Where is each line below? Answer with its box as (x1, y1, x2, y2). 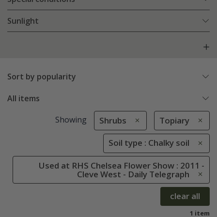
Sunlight (7, 15, 39, 27)
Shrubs (99, 115, 126, 126)
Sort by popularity (7, 71, 76, 82)
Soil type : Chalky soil (108, 137, 189, 149)
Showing (55, 114, 87, 125)
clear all (170, 190, 200, 202)
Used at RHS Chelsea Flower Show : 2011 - (39, 159, 204, 171)
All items (7, 93, 40, 104)
